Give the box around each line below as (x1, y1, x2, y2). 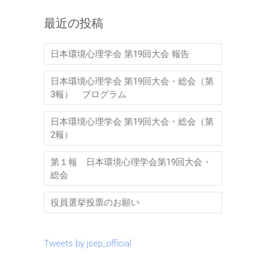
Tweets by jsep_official (44, 238, 131, 249)
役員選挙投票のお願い (50, 197, 140, 208)
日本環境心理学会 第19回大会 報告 (50, 49, 189, 59)
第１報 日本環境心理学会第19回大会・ (50, 157, 211, 167)
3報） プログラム (50, 89, 126, 100)
